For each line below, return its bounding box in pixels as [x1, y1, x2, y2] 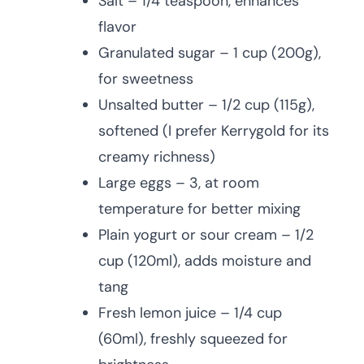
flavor [98, 17, 136, 37]
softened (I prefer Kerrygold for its [98, 121, 329, 141]
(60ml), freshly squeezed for [98, 329, 288, 349]
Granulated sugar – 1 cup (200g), [98, 43, 321, 63]
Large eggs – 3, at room [98, 173, 259, 193]
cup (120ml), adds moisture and [98, 251, 311, 271]
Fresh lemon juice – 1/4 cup [98, 303, 282, 323]
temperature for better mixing [98, 199, 301, 219]
